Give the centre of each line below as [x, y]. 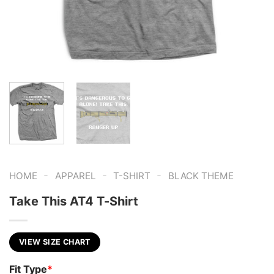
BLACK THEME [201, 176]
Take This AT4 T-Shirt [74, 202]
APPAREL [75, 176]
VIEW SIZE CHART [55, 242]
